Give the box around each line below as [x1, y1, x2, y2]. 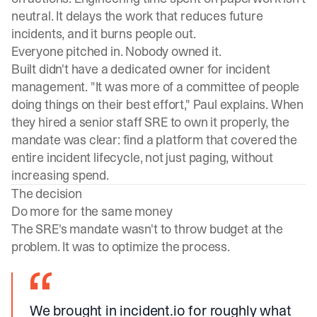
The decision [11, 185, 82, 202]
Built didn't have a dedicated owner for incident [11, 60, 270, 78]
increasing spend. [11, 166, 109, 184]
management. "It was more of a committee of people [11, 78, 300, 96]
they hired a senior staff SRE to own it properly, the [11, 113, 289, 131]
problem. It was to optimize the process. [11, 238, 230, 255]
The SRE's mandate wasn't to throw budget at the [11, 220, 283, 238]
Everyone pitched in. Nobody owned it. [11, 42, 221, 60]
